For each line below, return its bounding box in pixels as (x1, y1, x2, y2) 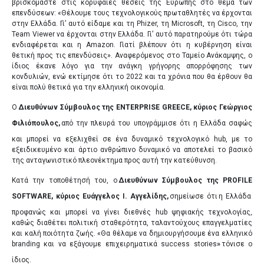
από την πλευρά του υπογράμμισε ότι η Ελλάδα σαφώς (61, 118, 252, 127)
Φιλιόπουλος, (12, 118, 60, 127)
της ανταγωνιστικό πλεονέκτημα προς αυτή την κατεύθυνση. (12, 156, 217, 164)
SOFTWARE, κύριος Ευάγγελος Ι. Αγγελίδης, (12, 192, 169, 200)
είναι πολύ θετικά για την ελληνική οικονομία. (12, 82, 167, 91)
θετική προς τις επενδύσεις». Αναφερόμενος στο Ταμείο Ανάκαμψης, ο (12, 51, 252, 60)
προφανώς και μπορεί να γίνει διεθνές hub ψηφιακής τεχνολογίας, (12, 207, 252, 216)
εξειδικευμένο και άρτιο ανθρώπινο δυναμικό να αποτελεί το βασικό (12, 145, 252, 154)
